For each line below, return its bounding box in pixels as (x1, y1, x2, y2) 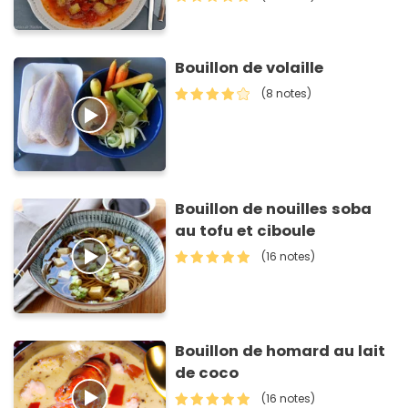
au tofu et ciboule (175, 220, 316, 242)
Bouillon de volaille (175, 56, 324, 78)
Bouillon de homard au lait (175, 340, 386, 362)
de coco (175, 362, 240, 383)
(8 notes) (261, 85, 312, 101)
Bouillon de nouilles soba (175, 199, 372, 220)
